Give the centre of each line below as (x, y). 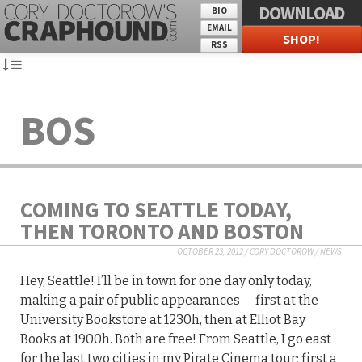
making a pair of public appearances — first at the (169, 301)
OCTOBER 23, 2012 (210, 252)
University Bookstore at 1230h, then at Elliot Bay (163, 320)
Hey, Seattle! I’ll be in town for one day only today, (166, 281)
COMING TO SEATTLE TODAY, (156, 210)
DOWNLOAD (302, 13)
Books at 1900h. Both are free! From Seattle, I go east (176, 339)
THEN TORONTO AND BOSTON (162, 232)
